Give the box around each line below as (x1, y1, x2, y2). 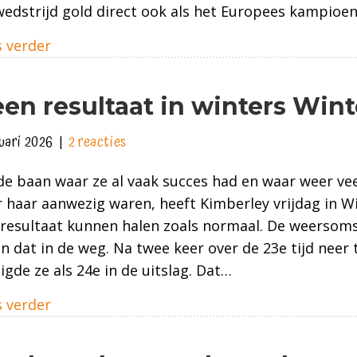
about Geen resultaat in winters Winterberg (49, 293, 354, 313)
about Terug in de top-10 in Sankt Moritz (49, 34, 333, 54)
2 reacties (68, 130, 127, 154)
